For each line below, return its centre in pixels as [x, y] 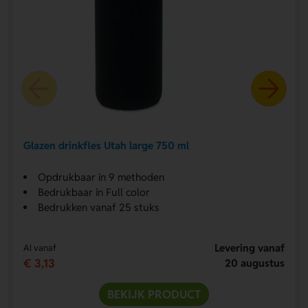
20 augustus [255, 263]
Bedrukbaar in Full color [93, 192]
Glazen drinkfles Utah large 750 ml [106, 146]
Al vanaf [40, 247]
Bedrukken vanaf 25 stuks [98, 207]
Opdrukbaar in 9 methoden [101, 177]
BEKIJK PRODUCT [154, 294]
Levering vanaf [250, 247]
